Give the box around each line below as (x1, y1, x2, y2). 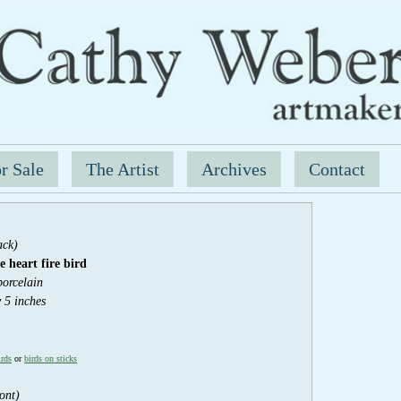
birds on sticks (24, 353, 77, 363)
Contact (309, 158, 366, 179)
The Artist (86, 158, 160, 179)
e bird (54, 255, 90, 270)
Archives (201, 158, 268, 179)
